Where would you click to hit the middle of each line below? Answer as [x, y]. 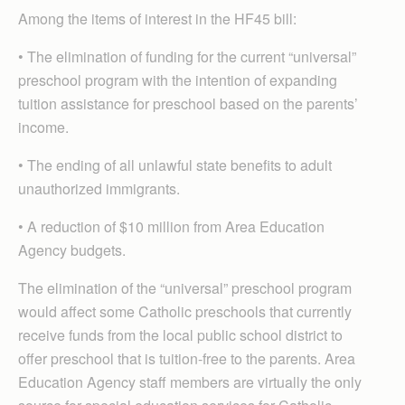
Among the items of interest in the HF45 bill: [157, 19]
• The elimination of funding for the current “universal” [187, 57]
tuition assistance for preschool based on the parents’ [188, 104]
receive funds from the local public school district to [180, 335]
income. [43, 127]
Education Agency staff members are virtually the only [190, 382]
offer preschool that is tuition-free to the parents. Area [187, 358]
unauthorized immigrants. [99, 188]
